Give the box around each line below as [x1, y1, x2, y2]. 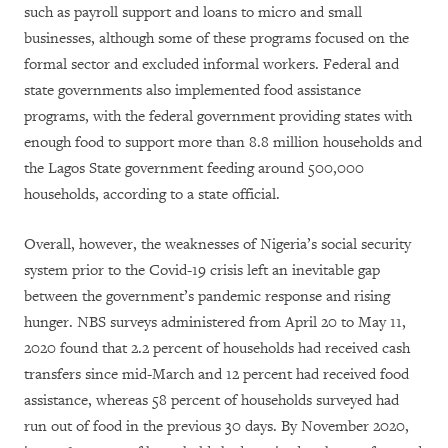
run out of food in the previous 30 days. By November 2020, [24, 417, 409, 437]
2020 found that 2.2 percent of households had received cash [24, 339, 410, 359]
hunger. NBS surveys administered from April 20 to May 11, [24, 313, 406, 333]
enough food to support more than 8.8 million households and [24, 133, 422, 153]
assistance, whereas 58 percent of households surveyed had [24, 391, 399, 411]
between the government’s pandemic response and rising [24, 287, 390, 307]
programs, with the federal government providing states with [24, 107, 412, 127]
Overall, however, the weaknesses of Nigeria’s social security [24, 235, 411, 255]
